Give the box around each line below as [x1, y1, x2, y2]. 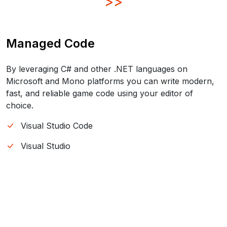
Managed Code [6, 36, 95, 51]
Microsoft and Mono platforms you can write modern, [6, 76, 214, 87]
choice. [6, 100, 33, 111]
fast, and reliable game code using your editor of [6, 88, 193, 99]
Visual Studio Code [18, 121, 93, 131]
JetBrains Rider [18, 161, 80, 172]
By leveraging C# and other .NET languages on [6, 64, 187, 74]
